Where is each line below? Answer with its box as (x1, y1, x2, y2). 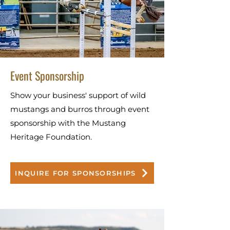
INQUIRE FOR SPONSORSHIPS (15, 169, 136, 177)
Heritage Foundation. (10, 132, 94, 142)
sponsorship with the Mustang (10, 118, 126, 128)
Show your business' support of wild (10, 90, 146, 100)
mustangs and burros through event (10, 104, 149, 114)
